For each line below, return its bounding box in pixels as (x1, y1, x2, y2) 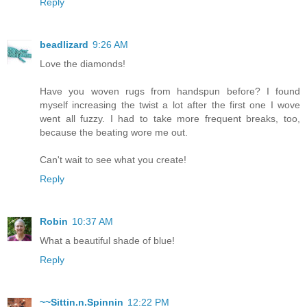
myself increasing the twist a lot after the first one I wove (40, 99, 300, 111)
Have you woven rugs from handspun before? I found (40, 86, 300, 97)
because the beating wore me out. (40, 127, 188, 138)
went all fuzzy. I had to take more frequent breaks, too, (40, 113, 300, 125)
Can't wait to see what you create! (40, 154, 186, 166)
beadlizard (40, 39, 88, 51)
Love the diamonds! (40, 58, 125, 70)
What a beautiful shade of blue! (40, 235, 175, 247)
